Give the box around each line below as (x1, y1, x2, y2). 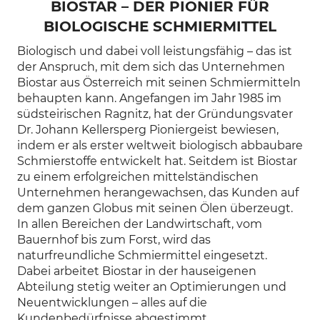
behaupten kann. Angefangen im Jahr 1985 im (17, 91, 281, 105)
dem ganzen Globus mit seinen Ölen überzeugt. (17, 201, 293, 215)
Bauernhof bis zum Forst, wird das (17, 233, 211, 246)
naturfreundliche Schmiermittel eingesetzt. (17, 249, 267, 262)
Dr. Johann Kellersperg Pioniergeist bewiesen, (17, 123, 279, 136)
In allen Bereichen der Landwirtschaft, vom (17, 217, 262, 231)
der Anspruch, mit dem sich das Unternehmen (17, 60, 285, 74)
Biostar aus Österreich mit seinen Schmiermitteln (17, 76, 301, 89)
